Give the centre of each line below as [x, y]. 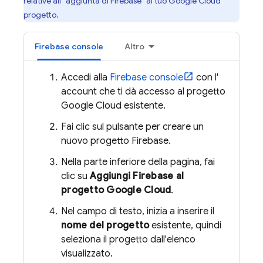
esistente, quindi [186, 225]
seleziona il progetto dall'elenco [128, 240]
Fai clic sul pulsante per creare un [132, 127]
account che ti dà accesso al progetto [143, 92]
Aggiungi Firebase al [137, 176]
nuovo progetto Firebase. [116, 141]
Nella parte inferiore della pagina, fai [138, 162]
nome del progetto [105, 225]
